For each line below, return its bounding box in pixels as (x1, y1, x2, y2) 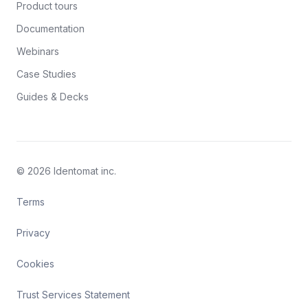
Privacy (16, 227, 50, 239)
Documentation (16, 23, 85, 35)
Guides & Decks (16, 91, 89, 103)
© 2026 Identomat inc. (16, 165, 116, 177)
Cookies (16, 258, 54, 270)
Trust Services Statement (16, 289, 130, 301)
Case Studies (16, 68, 76, 80)
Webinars (16, 45, 59, 58)
